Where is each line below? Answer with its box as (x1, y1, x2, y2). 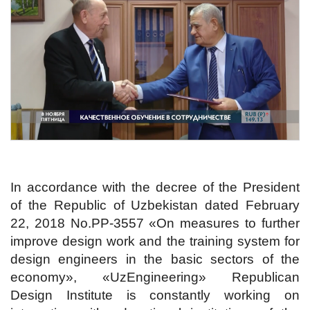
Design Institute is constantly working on (10, 288, 300, 303)
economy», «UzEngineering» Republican (10, 270, 300, 285)
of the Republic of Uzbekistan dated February (10, 198, 300, 213)
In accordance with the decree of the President (10, 180, 300, 195)
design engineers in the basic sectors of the (10, 252, 300, 267)
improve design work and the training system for (10, 234, 300, 249)
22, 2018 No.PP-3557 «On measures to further (10, 216, 300, 231)
